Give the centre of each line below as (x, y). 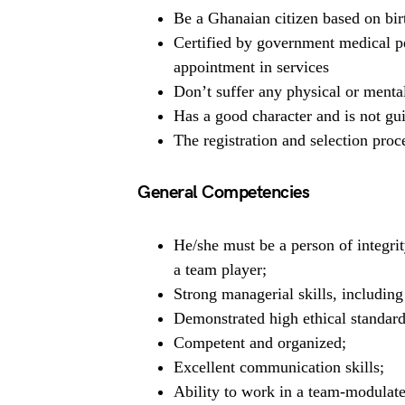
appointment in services (251, 67)
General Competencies (223, 193)
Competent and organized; (260, 343)
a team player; (220, 269)
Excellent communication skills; (279, 367)
